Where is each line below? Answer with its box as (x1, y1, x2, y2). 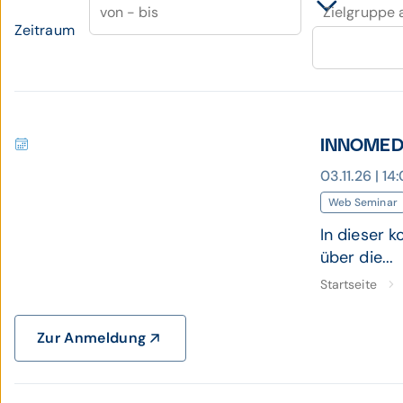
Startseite (320, 276, 377, 292)
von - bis (99, 3, 159, 22)
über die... (320, 246, 393, 268)
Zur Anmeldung (37, 328, 147, 347)
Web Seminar (328, 195, 398, 210)
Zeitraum (14, 21, 75, 40)
